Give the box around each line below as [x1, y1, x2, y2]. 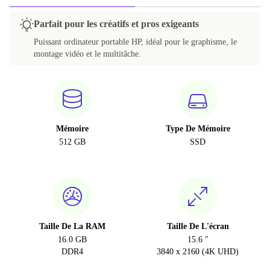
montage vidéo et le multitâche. [34, 49, 141, 58]
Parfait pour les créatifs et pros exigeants [34, 19, 199, 29]
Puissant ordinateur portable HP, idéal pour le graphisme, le [34, 37, 237, 46]
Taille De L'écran [166, 222, 229, 231]
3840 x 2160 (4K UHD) [157, 247, 239, 256]
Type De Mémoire [165, 124, 230, 133]
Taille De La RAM [39, 222, 105, 231]
